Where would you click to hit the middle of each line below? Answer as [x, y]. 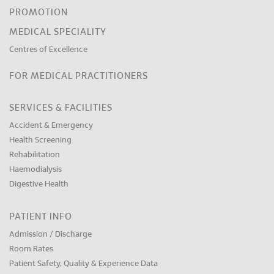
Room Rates [31, 249]
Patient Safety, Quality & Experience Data [83, 264]
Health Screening [40, 140]
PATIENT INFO [41, 217]
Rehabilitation [35, 155]
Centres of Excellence [48, 50]
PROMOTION [39, 12]
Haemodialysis [35, 169]
